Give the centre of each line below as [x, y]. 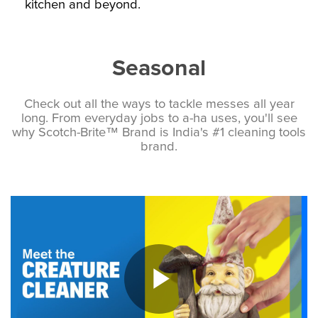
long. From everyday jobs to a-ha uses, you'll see [159, 117]
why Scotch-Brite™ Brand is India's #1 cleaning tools [159, 132]
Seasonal [159, 68]
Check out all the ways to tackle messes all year [159, 103]
